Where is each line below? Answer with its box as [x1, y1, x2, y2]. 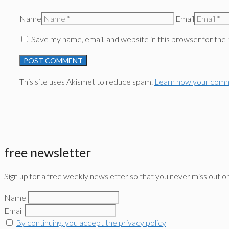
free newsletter [4, 144, 91, 160]
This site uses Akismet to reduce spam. [19, 77, 154, 87]
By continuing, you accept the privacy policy [16, 218, 166, 228]
